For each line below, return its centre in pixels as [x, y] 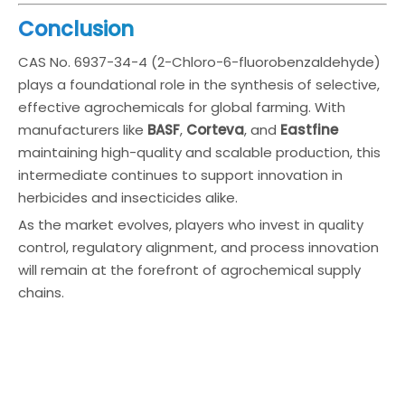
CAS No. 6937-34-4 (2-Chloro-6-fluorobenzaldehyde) [199, 62]
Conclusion [76, 29]
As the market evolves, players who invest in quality [191, 225]
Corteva [215, 130]
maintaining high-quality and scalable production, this [199, 152]
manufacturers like [83, 130]
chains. [41, 292]
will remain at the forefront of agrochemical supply [189, 270]
